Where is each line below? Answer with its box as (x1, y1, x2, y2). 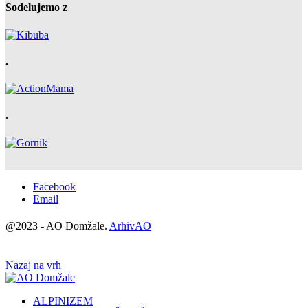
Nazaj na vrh (5, 258, 61, 271)
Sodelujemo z (5, 1, 67, 14)
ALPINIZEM (33, 294, 93, 307)
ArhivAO (109, 219, 151, 232)
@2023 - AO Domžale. (5, 219, 109, 232)
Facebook (33, 180, 76, 192)
